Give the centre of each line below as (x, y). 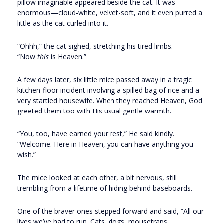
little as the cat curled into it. (63, 23)
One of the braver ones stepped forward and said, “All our (111, 211)
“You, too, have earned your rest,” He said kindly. (96, 134)
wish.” (27, 155)
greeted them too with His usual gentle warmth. (94, 111)
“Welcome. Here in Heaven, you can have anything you (105, 144)
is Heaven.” (67, 57)
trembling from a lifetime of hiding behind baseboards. (105, 188)
